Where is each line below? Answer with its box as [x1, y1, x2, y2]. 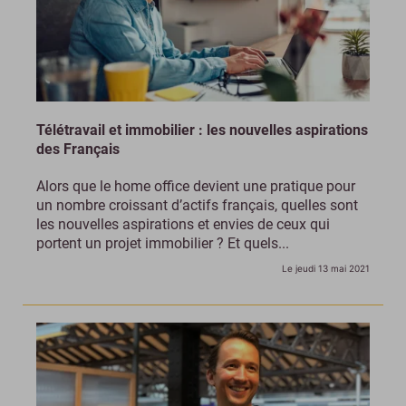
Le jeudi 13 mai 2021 [282, 263, 370, 275]
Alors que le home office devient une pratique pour [36, 178, 355, 196]
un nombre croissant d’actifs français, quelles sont [36, 197, 358, 215]
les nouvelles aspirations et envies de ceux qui [36, 216, 330, 234]
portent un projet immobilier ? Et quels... [36, 235, 289, 253]
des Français [36, 140, 120, 159]
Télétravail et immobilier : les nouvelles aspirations [36, 121, 368, 140]
